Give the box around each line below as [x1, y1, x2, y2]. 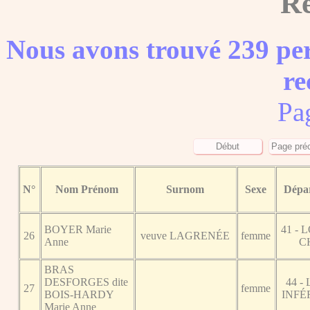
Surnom [166, 183, 205, 195]
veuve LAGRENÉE [140, 229, 230, 241]
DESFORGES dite [44, 275, 129, 288]
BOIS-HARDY [44, 288, 115, 300]
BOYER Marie [44, 223, 112, 235]
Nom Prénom [55, 183, 119, 195]
